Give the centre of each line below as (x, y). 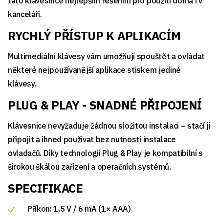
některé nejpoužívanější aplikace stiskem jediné (94, 70)
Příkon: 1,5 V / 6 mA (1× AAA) (80, 208)
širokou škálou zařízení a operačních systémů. (89, 166)
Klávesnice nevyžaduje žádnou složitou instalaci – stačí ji (109, 125)
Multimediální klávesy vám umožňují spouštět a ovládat (107, 56)
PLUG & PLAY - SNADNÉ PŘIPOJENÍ (105, 105)
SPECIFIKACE (45, 188)
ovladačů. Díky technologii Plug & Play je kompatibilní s (106, 153)
